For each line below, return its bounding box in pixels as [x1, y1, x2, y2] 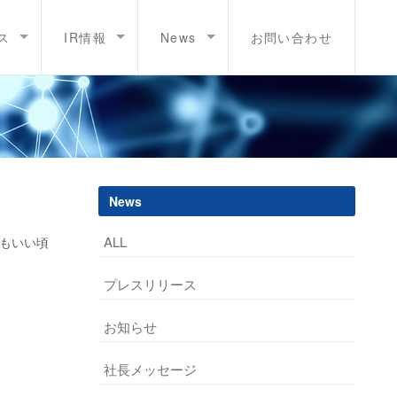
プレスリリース [104, 275, 197, 293]
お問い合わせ [250, 28, 332, 46]
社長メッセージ [104, 360, 197, 378]
